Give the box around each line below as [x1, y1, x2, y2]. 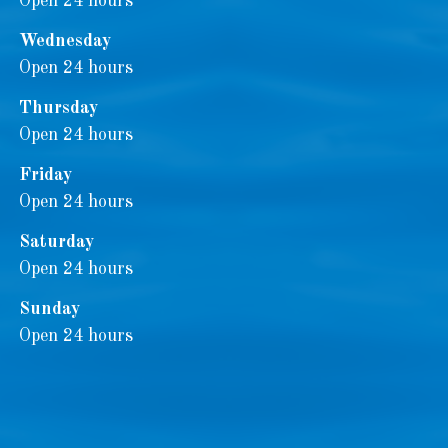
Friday [18, 166, 72, 184]
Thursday [18, 99, 98, 117]
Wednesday [18, 32, 111, 50]
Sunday [18, 300, 80, 318]
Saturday [18, 233, 94, 251]
